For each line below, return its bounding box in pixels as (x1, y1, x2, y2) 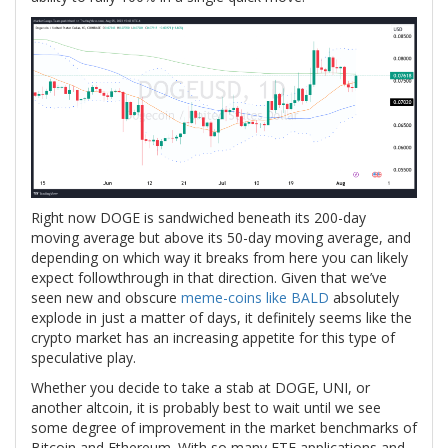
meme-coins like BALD (181, 287, 329, 307)
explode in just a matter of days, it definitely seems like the (31, 307, 412, 327)
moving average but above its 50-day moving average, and (31, 227, 411, 247)
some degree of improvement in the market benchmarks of (31, 417, 417, 437)
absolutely (329, 287, 399, 307)
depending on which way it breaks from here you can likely (31, 247, 408, 267)
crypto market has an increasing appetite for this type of (31, 327, 395, 347)
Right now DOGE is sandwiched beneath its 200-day (31, 207, 366, 227)
